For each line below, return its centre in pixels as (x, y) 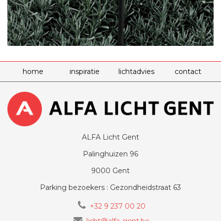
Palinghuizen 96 (110, 154)
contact (188, 71)
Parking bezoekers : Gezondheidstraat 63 (110, 187)
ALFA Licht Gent (110, 137)
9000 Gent (110, 170)
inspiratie (85, 71)
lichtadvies (136, 71)
